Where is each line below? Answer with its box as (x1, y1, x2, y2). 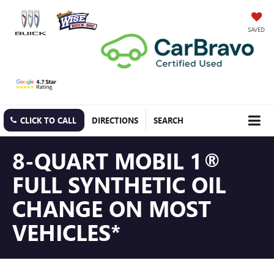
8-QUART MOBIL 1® (12, 145, 221, 175)
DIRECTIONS (92, 114, 138, 125)
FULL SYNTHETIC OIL (12, 169, 226, 199)
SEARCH (154, 114, 183, 125)
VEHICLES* (12, 217, 120, 246)
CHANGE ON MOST (12, 193, 211, 223)
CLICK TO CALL (20, 114, 76, 125)
